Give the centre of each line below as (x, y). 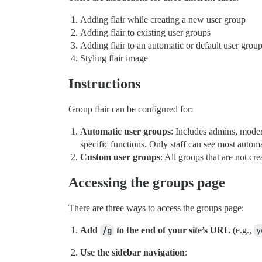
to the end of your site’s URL (172, 230)
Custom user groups (120, 157)
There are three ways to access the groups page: (156, 208)
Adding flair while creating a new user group (163, 20)
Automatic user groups (125, 132)
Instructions (104, 84)
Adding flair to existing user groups (145, 33)
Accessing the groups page (147, 183)
